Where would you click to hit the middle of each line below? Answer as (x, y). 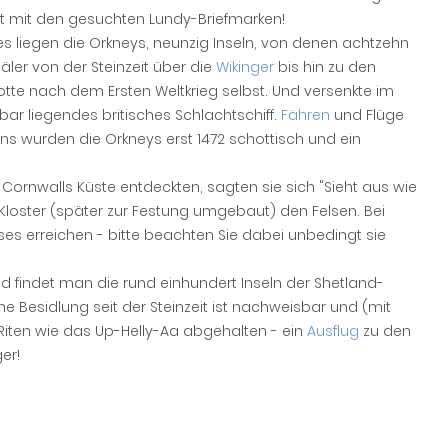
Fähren (305, 115)
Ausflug (333, 331)
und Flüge (367, 115)
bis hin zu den (325, 67)
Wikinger (245, 67)
